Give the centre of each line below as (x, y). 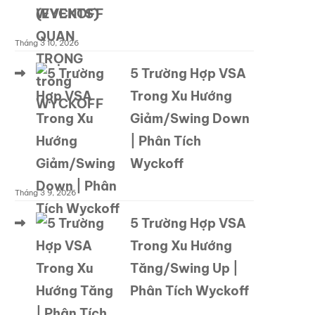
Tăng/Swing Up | (184, 268)
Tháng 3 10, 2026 (47, 43)
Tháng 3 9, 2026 (45, 193)
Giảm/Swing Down (190, 118)
